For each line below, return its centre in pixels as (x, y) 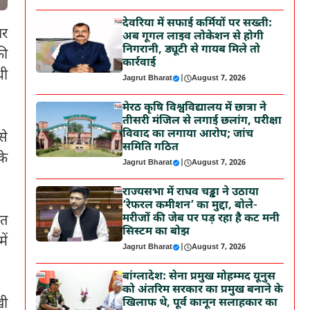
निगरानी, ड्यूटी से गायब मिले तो (192, 50)
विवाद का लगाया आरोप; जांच (188, 135)
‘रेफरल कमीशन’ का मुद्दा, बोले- (190, 206)
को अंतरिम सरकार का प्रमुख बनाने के (203, 290)
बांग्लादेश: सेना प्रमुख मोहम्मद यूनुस (199, 277)
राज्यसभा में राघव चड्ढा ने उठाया (191, 193)
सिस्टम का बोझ (156, 232)
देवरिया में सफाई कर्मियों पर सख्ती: (198, 24)
